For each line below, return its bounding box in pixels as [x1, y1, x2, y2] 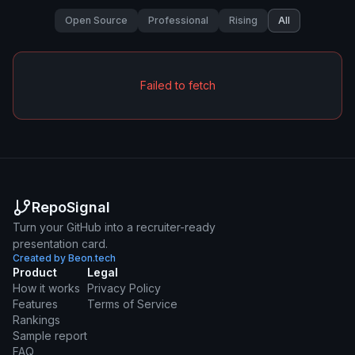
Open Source [65, 14, 128, 26]
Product [13, 265, 57, 279]
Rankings [13, 313, 60, 326]
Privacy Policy [87, 281, 161, 295]
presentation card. [13, 237, 108, 250]
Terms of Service [87, 297, 177, 311]
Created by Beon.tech [13, 252, 116, 264]
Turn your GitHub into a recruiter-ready [13, 220, 216, 234]
